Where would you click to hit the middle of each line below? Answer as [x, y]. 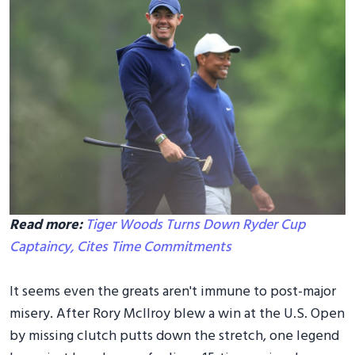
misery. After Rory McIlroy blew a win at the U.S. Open [177, 314]
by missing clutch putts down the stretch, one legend [174, 336]
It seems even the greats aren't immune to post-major [173, 292]
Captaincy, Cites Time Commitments [120, 247]
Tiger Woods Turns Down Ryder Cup [195, 225]
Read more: [48, 225]
